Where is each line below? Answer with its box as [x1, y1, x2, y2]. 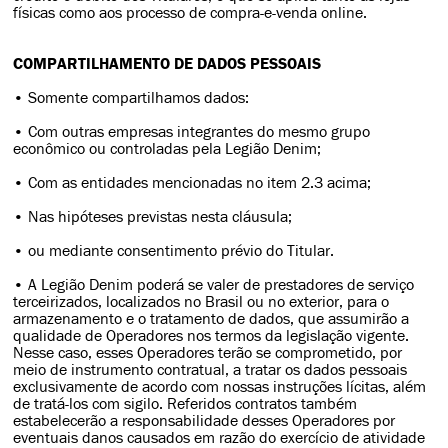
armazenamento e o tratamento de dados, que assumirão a [13, 310, 410, 327]
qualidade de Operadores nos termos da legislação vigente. [13, 327, 410, 344]
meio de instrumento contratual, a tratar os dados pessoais [13, 361, 408, 378]
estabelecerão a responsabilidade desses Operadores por [13, 412, 396, 429]
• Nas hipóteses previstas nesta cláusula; [13, 208, 293, 225]
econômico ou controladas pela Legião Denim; [13, 140, 322, 157]
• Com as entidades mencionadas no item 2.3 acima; [13, 174, 372, 191]
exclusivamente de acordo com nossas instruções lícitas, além [13, 378, 427, 395]
